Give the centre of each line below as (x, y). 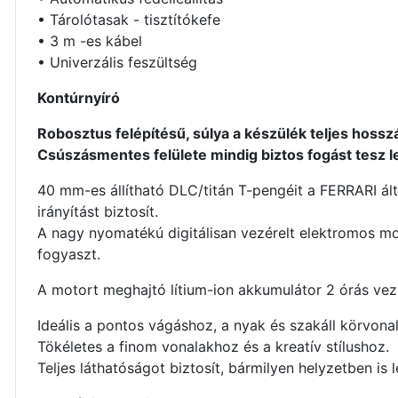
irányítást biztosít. (98, 212)
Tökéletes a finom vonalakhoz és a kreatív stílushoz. (213, 347)
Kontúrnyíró (79, 98)
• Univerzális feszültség (117, 63)
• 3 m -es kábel (90, 41)
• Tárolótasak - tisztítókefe (129, 20)
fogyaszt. (71, 255)
